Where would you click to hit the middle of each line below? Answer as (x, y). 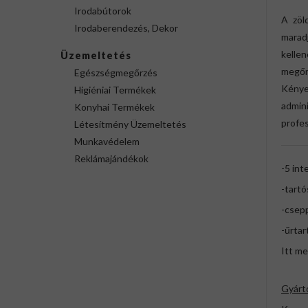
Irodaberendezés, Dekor (126, 28)
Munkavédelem (107, 141)
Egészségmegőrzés (116, 73)
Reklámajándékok (111, 158)
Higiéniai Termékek (115, 90)
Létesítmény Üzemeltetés (130, 124)
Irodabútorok (103, 11)
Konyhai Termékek (114, 107)
